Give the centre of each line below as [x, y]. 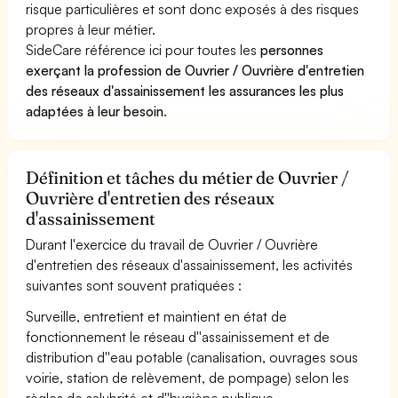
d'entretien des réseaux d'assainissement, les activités [190, 264]
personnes [292, 49]
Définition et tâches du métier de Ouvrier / [188, 177]
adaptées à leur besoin [95, 111]
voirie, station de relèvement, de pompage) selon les [188, 377]
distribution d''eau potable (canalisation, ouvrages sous [192, 357]
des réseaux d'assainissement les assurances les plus [185, 90]
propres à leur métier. [91, 29]
